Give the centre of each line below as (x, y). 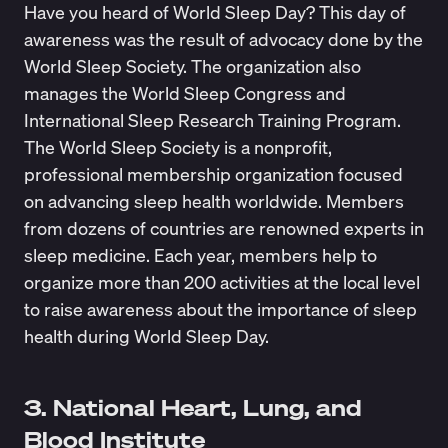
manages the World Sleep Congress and (184, 93)
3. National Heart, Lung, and (192, 407)
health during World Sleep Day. (148, 336)
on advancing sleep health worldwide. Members (213, 201)
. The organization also (271, 66)
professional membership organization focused (213, 174)
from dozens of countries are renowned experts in (223, 228)
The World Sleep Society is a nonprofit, (177, 147)
